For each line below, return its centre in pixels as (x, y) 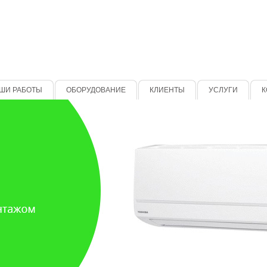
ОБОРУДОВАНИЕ (96, 90)
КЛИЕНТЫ (167, 90)
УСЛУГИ (223, 90)
